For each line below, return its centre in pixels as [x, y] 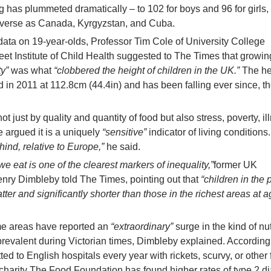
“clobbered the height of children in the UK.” [147, 70]
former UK [235, 165]
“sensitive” [124, 132]
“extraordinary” [142, 227]
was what [31, 70]
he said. [122, 147]
